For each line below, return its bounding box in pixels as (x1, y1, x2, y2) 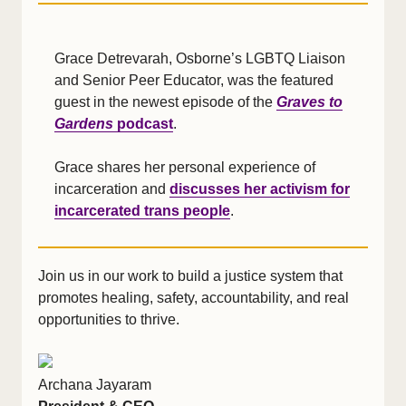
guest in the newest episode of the (54, 94, 276, 110)
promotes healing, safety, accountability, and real (38, 290, 349, 305)
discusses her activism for (169, 181, 350, 197)
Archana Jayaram (38, 377, 151, 392)
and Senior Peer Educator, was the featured (54, 72, 333, 88)
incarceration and (54, 181, 169, 197)
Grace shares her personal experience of (54, 159, 315, 175)
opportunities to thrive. (38, 312, 179, 327)
